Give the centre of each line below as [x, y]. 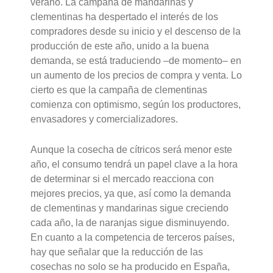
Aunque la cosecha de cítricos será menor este [132, 149]
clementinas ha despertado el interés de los [125, 17]
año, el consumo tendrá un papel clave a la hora [134, 164]
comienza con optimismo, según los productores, [136, 105]
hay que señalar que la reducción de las [117, 252]
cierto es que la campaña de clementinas [119, 90]
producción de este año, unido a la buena [120, 46]
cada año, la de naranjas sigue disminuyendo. [130, 222]
